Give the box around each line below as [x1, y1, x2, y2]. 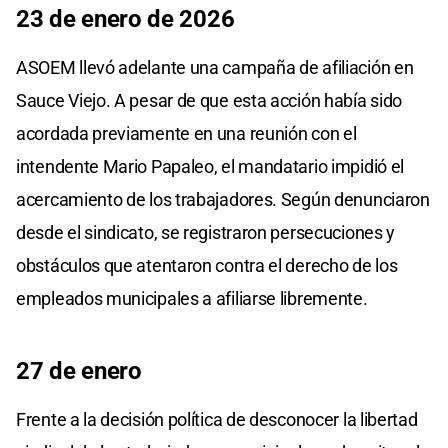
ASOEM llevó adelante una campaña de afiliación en [16, 56, 414, 78]
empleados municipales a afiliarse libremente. [16, 287, 368, 309]
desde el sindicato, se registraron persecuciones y [16, 221, 396, 243]
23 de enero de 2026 [16, 4, 235, 33]
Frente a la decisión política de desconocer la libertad [16, 408, 418, 430]
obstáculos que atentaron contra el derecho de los [16, 254, 398, 276]
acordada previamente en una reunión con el [16, 122, 357, 144]
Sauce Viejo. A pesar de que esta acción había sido [16, 89, 403, 111]
